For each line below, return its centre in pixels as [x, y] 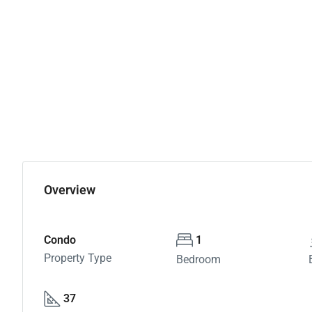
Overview [70, 190]
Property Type [78, 258]
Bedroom [198, 259]
